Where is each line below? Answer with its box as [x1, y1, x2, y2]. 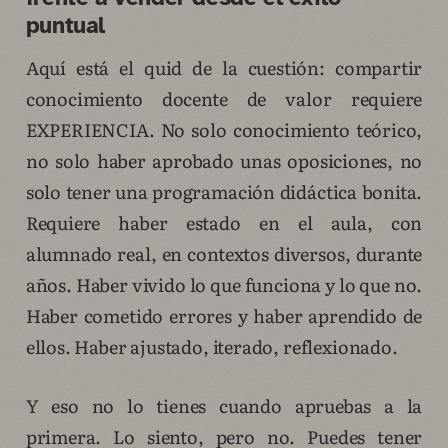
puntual [25, 11, 105, 41]
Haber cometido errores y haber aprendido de [25, 302, 423, 330]
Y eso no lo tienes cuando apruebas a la [25, 392, 423, 420]
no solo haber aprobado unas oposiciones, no [25, 147, 423, 175]
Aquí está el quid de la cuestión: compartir [25, 54, 423, 82]
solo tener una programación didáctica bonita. [25, 178, 423, 206]
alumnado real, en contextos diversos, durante [25, 240, 423, 268]
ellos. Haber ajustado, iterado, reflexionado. [25, 333, 398, 361]
